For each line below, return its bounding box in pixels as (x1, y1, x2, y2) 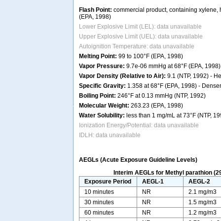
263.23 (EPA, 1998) (129, 102, 183, 110)
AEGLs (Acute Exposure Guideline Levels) (79, 156, 197, 164)
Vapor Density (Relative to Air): (79, 73, 166, 80)
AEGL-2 (188, 178, 211, 185)
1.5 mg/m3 (188, 199, 217, 206)
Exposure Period (84, 178, 132, 185)
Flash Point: (79, 6, 112, 14)
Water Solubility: (79, 112, 125, 119)
